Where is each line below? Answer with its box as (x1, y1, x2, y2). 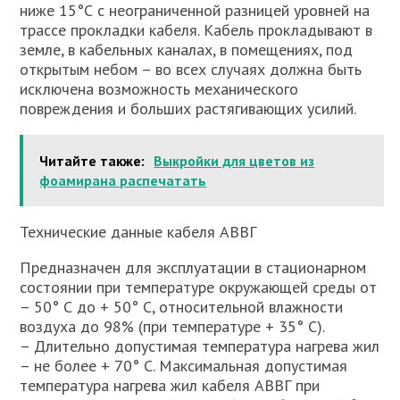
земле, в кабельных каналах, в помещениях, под (20, 39, 354, 60)
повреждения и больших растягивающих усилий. (20, 98, 357, 119)
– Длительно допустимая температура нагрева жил (20, 336, 380, 356)
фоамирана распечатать (39, 171, 207, 189)
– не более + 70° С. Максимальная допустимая (20, 355, 348, 376)
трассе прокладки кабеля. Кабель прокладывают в (20, 20, 373, 40)
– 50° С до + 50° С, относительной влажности (20, 296, 344, 317)
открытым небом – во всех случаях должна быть (20, 59, 362, 79)
